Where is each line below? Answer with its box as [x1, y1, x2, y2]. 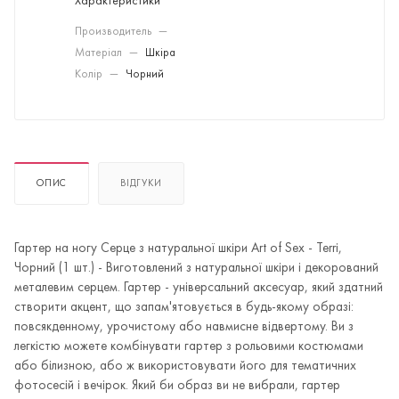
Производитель [75, 27, 154, 37]
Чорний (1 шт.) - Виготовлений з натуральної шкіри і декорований [14, 261, 379, 275]
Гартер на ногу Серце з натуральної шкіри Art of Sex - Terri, [14, 241, 342, 256]
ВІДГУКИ [120, 178, 162, 189]
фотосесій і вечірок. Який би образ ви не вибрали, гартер [14, 379, 340, 393]
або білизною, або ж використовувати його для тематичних [14, 359, 356, 373]
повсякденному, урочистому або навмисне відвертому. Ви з [14, 320, 354, 334]
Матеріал [75, 48, 125, 59]
